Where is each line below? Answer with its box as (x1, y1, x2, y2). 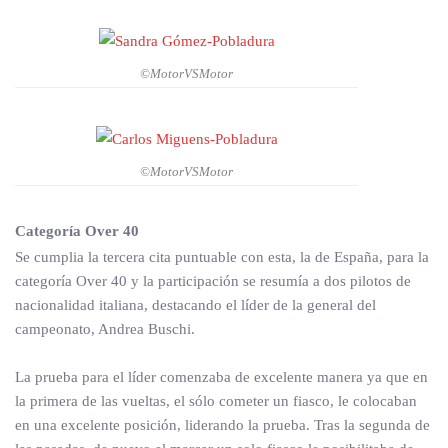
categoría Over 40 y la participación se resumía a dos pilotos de (15, 273, 411, 290)
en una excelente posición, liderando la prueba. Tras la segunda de (15, 417, 430, 434)
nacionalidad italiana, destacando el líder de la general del (15, 297, 376, 314)
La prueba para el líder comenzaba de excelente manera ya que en (15, 369, 428, 386)
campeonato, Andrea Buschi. (15, 321, 195, 338)
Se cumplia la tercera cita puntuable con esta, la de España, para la (15, 249, 429, 266)
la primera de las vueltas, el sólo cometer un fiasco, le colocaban (15, 393, 417, 410)
